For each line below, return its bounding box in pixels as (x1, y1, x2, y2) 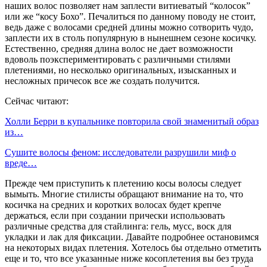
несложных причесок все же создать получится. (5, 75, 200, 86)
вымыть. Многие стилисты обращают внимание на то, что (5, 188, 243, 199)
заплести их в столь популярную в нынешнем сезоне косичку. (5, 32, 256, 43)
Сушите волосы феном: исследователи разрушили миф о (5, 147, 236, 157)
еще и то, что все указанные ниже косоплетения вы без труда (5, 253, 253, 263)
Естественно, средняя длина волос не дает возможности (5, 43, 233, 54)
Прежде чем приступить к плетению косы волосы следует (5, 178, 241, 188)
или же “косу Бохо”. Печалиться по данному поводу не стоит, (5, 11, 256, 21)
